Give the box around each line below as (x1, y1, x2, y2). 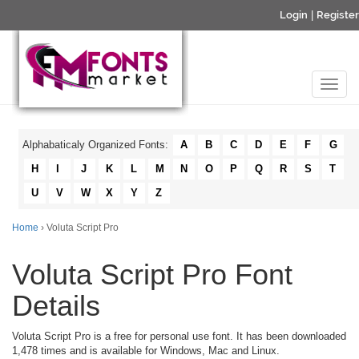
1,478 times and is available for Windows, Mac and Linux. (12, 345, 280, 357)
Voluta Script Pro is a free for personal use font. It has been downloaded (12, 330, 346, 342)
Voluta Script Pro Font (12, 258, 292, 291)
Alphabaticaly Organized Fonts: (22, 139, 171, 151)
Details (12, 289, 100, 322)
